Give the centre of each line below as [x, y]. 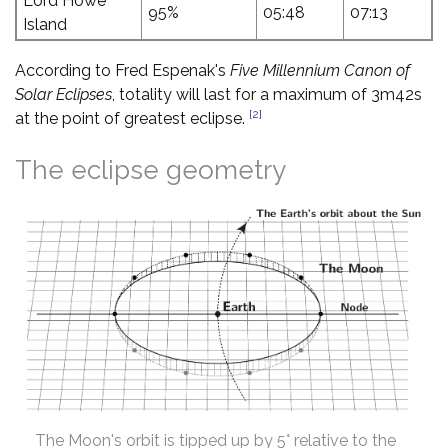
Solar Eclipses [63, 94]
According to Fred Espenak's [122, 70]
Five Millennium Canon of [320, 70]
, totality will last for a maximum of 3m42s [267, 94]
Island [45, 24]
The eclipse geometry [150, 170]
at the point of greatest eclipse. [132, 118]
